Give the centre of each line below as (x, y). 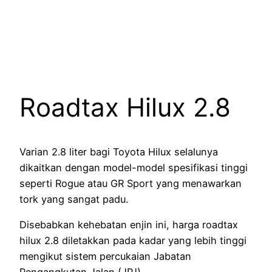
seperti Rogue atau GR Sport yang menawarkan (131, 184)
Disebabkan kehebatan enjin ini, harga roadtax (129, 225)
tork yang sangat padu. (74, 199)
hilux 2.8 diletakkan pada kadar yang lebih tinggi (133, 241)
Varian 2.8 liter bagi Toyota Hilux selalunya (119, 152)
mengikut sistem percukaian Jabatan (105, 257)
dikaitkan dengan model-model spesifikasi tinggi (134, 168)
